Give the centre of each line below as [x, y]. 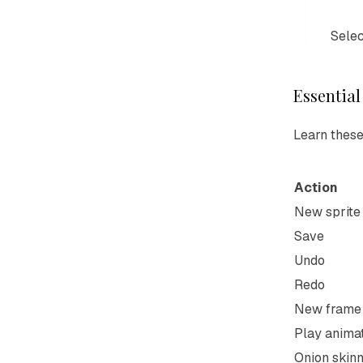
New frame [328, 309]
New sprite [327, 212]
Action [316, 188]
